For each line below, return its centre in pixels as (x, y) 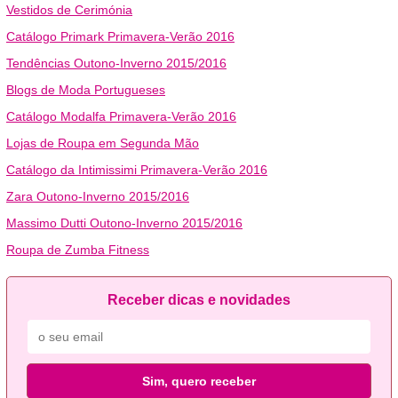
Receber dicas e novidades (199, 299)
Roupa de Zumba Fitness (78, 249)
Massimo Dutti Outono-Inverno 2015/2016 (124, 223)
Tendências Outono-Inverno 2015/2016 (116, 63)
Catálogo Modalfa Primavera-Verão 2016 (121, 116)
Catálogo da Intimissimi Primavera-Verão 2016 (137, 169)
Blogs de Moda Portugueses (86, 89)
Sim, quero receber (199, 381)
